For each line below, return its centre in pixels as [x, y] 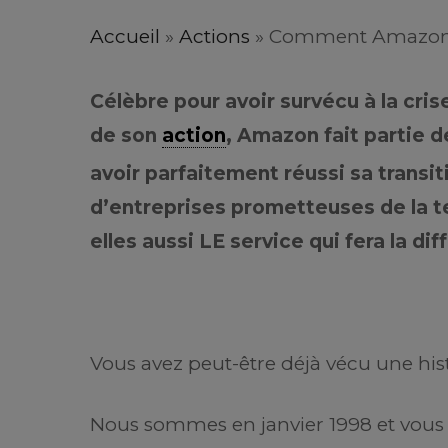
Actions [214, 36]
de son [126, 135]
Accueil [125, 36]
